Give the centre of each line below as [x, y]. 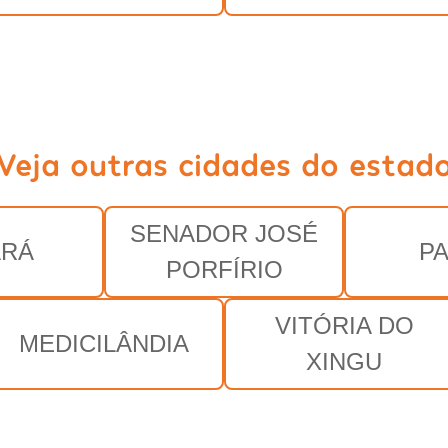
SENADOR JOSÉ [224, 233]
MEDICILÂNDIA [104, 343]
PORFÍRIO [224, 269]
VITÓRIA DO [344, 325]
